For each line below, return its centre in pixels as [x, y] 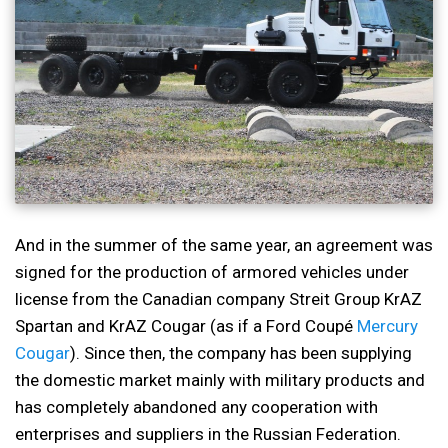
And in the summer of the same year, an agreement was [224, 244]
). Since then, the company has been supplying [241, 352]
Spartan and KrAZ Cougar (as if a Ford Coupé [186, 325]
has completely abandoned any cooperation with [196, 406]
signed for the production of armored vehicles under [212, 271]
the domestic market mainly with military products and [220, 379]
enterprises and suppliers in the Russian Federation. [208, 433]
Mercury [387, 325]
